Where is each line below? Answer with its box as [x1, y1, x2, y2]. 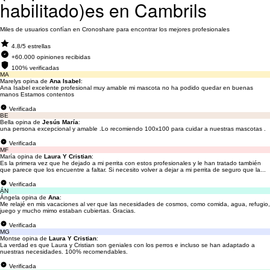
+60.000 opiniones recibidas [11, 54, 90, 60]
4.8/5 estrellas [11, 43, 51, 49]
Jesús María [42, 119, 78, 125]
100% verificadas [11, 64, 59, 71]
